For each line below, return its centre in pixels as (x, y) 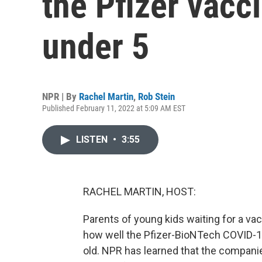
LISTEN (93, 139)
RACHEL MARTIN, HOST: (139, 192)
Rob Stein (156, 96)
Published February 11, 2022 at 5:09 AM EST (114, 108)
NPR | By (61, 96)
